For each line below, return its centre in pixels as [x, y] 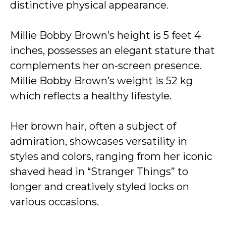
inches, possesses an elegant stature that [112, 50]
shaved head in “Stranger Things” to [99, 172]
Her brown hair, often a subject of [93, 126]
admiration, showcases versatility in [99, 141]
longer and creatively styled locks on [100, 187]
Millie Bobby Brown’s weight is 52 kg [101, 81]
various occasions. [54, 202]
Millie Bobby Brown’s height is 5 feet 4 [105, 35]
